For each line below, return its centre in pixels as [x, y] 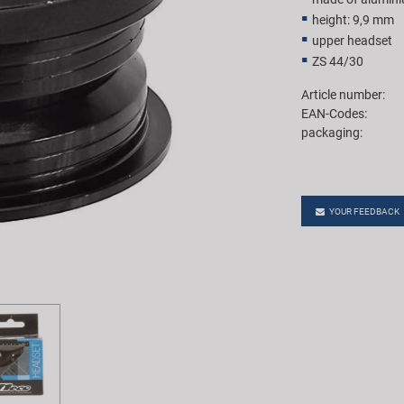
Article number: [343, 94]
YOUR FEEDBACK [364, 212]
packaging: [332, 132]
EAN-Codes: [334, 113]
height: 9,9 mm [353, 19]
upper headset [352, 40]
